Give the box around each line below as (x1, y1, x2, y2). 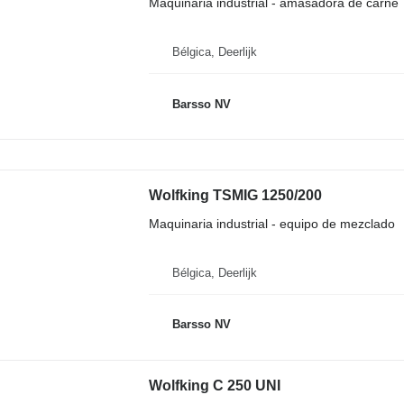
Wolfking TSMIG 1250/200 (148, 187, 322, 203)
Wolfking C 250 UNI (148, 377, 280, 393)
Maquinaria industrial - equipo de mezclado (148, 216, 395, 231)
